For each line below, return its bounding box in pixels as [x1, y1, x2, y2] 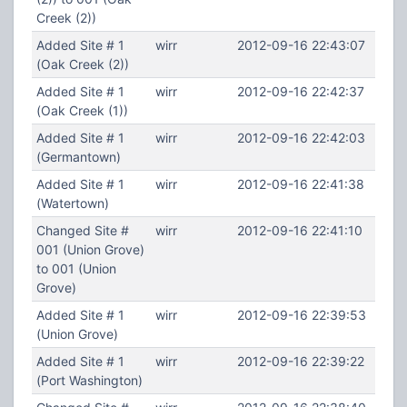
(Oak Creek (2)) [35, 56, 129, 72]
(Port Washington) [35, 372, 143, 388]
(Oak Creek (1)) [35, 103, 128, 118]
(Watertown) [35, 195, 109, 211]
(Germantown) [35, 149, 121, 164]
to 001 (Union [35, 261, 116, 276]
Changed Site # [35, 223, 129, 238]
